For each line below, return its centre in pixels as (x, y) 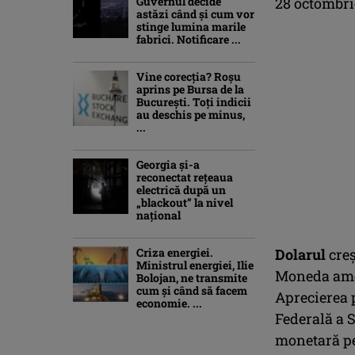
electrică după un (181, 189)
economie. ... (169, 303)
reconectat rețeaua (185, 177)
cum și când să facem (192, 290)
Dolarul (300, 254)
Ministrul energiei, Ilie (195, 265)
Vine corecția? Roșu (189, 76)
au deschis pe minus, (191, 114)
